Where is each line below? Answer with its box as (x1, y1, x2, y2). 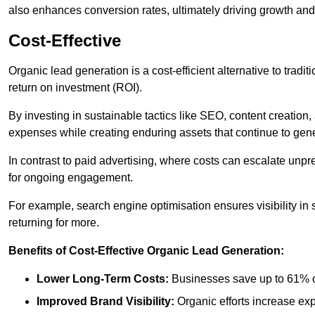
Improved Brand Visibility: (37, 295, 174, 308)
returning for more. (8, 217, 99, 229)
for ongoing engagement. (8, 172, 133, 184)
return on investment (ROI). (8, 82, 142, 94)
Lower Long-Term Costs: (37, 273, 169, 285)
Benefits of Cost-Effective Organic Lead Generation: (8, 245, 284, 257)
